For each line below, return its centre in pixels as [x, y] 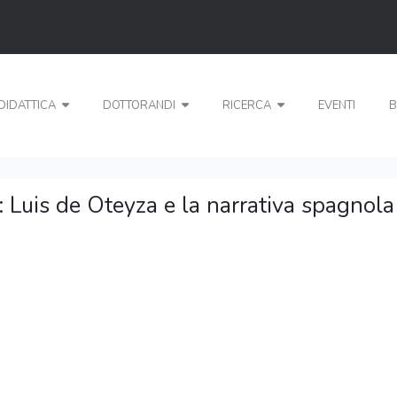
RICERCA [249, 106]
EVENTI [337, 106]
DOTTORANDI [141, 106]
